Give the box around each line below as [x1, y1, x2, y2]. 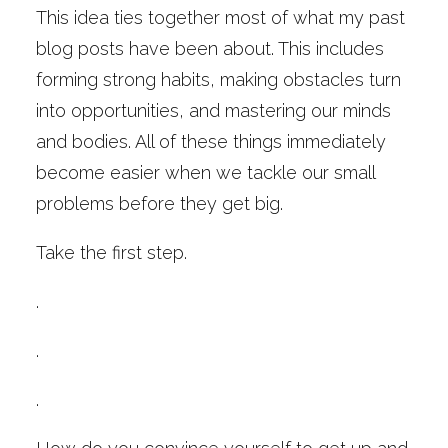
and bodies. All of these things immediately [36, 131, 386, 152]
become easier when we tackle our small [36, 162, 375, 183]
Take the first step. [36, 242, 187, 263]
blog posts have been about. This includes [36, 38, 384, 59]
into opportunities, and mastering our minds [36, 100, 391, 121]
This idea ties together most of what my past [36, 7, 405, 28]
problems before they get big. [36, 193, 288, 214]
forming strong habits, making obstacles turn [36, 69, 401, 90]
